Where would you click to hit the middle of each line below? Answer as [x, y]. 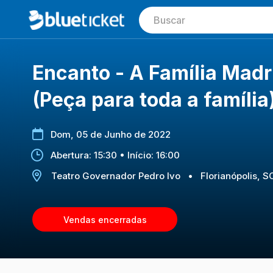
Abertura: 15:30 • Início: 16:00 [115, 155]
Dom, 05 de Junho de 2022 [111, 134]
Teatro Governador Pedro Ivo [116, 176]
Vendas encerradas [105, 219]
